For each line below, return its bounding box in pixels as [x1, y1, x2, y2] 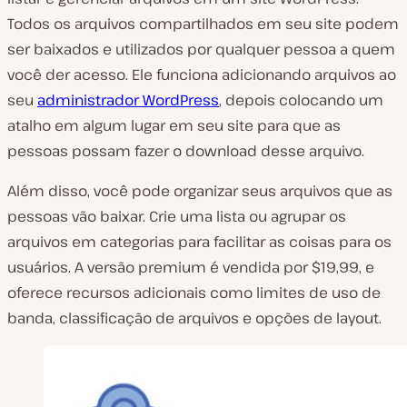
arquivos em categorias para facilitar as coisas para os [7, 231, 392, 252]
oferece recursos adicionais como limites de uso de [7, 282, 381, 303]
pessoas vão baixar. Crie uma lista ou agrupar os [7, 205, 346, 226]
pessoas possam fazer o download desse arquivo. [7, 140, 364, 161]
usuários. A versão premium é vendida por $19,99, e [7, 256, 374, 277]
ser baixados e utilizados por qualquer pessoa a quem [7, 38, 395, 59]
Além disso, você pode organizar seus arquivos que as [7, 180, 392, 201]
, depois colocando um [219, 89, 383, 110]
